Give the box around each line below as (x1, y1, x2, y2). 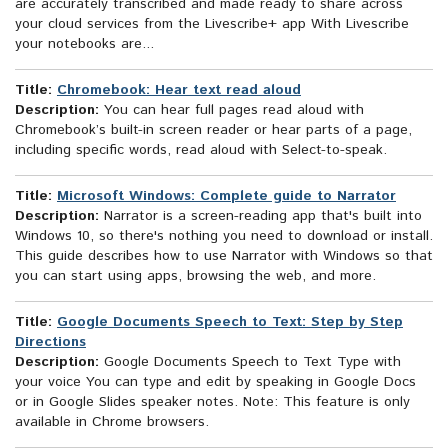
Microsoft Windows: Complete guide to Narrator (57, 186, 396, 207)
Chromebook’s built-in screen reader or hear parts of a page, (15, 120, 412, 141)
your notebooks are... (15, 34, 154, 55)
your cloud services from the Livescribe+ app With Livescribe (15, 14, 409, 35)
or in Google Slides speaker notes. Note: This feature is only (15, 392, 410, 413)
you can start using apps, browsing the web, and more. (15, 266, 381, 287)
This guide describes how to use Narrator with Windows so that (15, 246, 433, 267)
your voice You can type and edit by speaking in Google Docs (15, 372, 416, 393)
